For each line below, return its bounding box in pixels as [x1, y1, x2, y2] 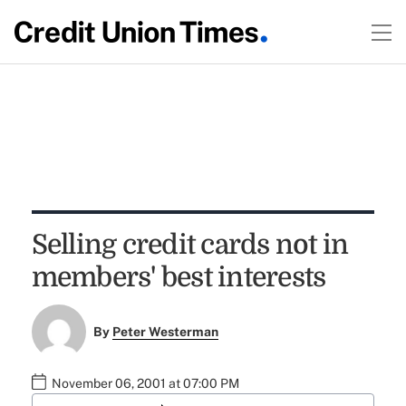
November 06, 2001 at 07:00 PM [51, 376, 239, 391]
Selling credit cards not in [31, 229, 349, 260]
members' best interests [31, 262, 326, 293]
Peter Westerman [112, 324, 219, 340]
